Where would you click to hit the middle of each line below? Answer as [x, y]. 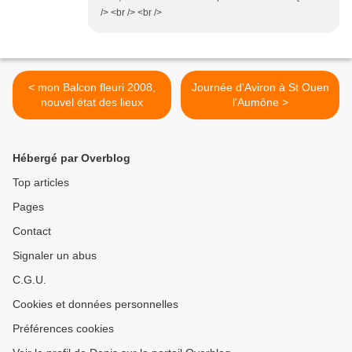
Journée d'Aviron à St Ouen [260, 88]
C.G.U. [29, 280]
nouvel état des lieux [92, 103]
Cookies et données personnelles [95, 304]
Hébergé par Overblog [71, 158]
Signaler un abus [55, 256]
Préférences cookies [63, 329]
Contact [32, 231]
